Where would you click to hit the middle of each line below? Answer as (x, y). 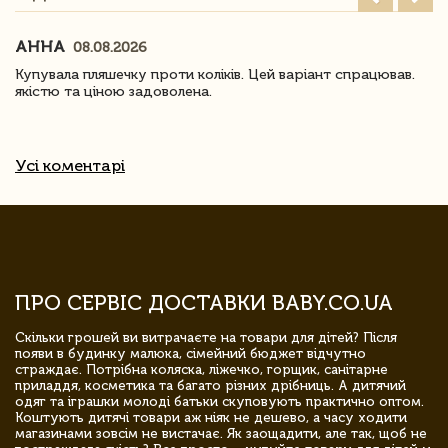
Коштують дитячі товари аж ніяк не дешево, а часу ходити (211, 417)
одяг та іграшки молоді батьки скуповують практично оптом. (219, 401)
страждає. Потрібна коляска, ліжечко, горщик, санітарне (201, 369)
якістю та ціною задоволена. (113, 91)
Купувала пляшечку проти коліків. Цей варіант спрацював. (215, 74)
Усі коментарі (70, 165)
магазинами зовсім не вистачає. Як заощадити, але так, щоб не (221, 433)
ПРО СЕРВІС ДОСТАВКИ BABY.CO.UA (204, 302)
